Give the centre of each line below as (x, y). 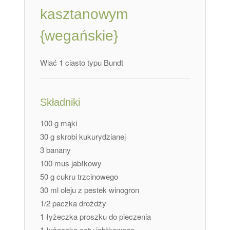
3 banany (56, 150)
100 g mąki (59, 123)
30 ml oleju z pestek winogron (90, 190)
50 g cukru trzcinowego (79, 177)
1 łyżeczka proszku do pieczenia (96, 217)
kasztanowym (84, 14)
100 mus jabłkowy (71, 163)
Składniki (60, 102)
